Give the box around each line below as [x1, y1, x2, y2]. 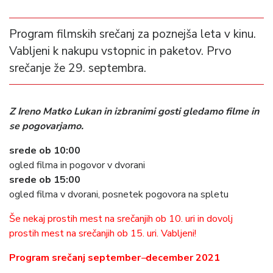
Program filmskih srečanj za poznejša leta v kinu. [9, 26, 256, 43]
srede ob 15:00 [9, 173, 80, 187]
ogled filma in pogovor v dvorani [9, 158, 145, 172]
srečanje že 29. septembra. [9, 60, 146, 77]
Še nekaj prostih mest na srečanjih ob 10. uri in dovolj [9, 212, 233, 226]
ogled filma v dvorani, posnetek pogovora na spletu [9, 188, 229, 202]
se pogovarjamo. [9, 119, 83, 133]
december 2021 [146, 251, 220, 265]
